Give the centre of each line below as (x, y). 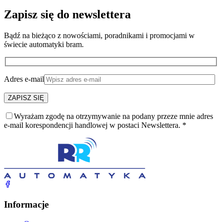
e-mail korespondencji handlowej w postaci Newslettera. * (95, 125)
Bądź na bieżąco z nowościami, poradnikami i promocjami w (99, 35)
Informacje (26, 204)
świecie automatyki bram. (44, 44)
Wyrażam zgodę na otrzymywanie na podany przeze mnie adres (113, 116)
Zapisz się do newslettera (67, 14)
